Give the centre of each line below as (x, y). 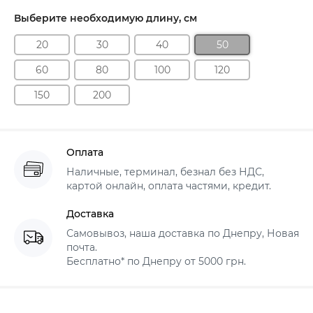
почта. (82, 248)
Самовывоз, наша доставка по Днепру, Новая (183, 234)
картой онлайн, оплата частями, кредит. (169, 186)
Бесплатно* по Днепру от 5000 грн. (156, 262)
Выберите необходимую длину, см (105, 19)
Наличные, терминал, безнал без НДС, (165, 172)
